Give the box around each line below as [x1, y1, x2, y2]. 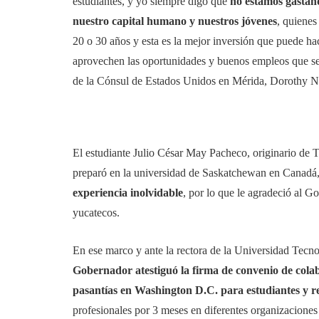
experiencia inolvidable [73, 187, 183, 199]
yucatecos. [73, 206, 120, 219]
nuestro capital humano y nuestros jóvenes [73, 15, 277, 27]
